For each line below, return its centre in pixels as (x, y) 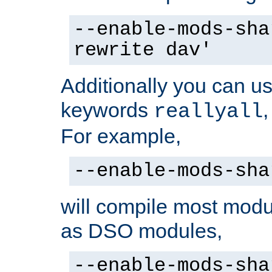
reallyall (208, 112)
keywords (107, 110)
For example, (121, 136)
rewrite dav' (143, 51)
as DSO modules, (141, 231)
